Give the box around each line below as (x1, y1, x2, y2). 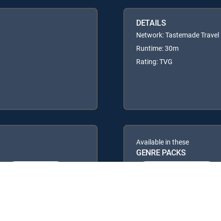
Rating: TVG (136, 56, 173, 66)
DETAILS (136, 17, 166, 28)
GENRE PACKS (136, 147, 186, 158)
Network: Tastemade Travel (136, 30, 219, 39)
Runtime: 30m (136, 43, 179, 53)
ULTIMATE (20, 166, 51, 176)
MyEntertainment (151, 166, 203, 176)
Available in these (136, 137, 189, 147)
